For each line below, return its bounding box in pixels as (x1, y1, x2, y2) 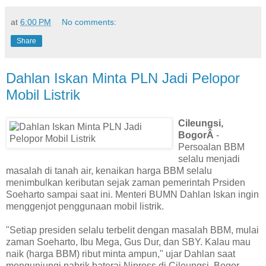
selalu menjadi (178, 154, 240, 164)
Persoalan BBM (178, 142, 245, 152)
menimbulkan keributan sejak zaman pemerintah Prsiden (6, 178, 245, 188)
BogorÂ (178, 130, 216, 140)
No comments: (62, 17, 117, 27)
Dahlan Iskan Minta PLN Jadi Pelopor (6, 70, 240, 87)
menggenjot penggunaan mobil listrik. (6, 201, 164, 211)
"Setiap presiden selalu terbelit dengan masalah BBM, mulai (6, 225, 259, 235)
